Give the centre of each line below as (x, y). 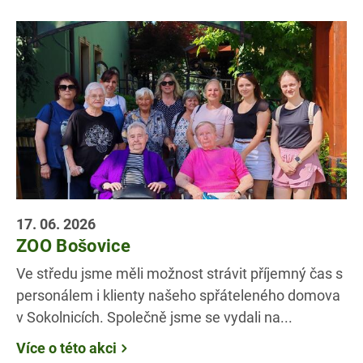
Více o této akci (66, 348)
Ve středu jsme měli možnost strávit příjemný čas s (179, 273)
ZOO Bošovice (74, 245)
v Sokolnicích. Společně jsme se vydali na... (154, 317)
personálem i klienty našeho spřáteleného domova (178, 295)
